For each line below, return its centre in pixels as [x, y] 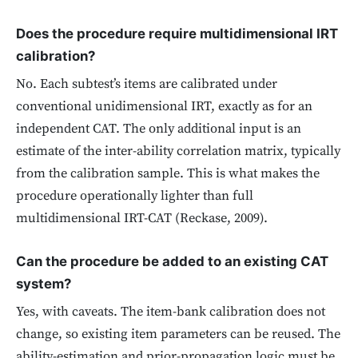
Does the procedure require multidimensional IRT [177, 33]
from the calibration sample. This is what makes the [168, 173]
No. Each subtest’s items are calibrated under [147, 84]
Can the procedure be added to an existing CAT [172, 262]
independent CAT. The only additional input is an [159, 129]
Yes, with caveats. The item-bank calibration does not [171, 312]
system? [44, 284]
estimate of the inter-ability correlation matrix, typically [178, 151]
